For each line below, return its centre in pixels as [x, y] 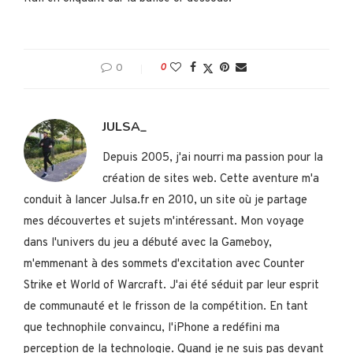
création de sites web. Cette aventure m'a [211, 179]
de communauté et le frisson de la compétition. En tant [166, 307]
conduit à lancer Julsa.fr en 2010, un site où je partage [165, 200]
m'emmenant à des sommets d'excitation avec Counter [164, 264]
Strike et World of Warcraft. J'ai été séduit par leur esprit [171, 285]
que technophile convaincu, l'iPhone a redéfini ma [152, 328]
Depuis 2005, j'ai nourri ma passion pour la [213, 158]
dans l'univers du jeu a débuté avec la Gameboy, [148, 243]
